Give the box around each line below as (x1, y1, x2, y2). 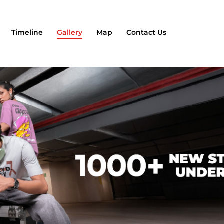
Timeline (11, 28, 43, 37)
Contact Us (126, 28, 166, 37)
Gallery (56, 28, 82, 37)
